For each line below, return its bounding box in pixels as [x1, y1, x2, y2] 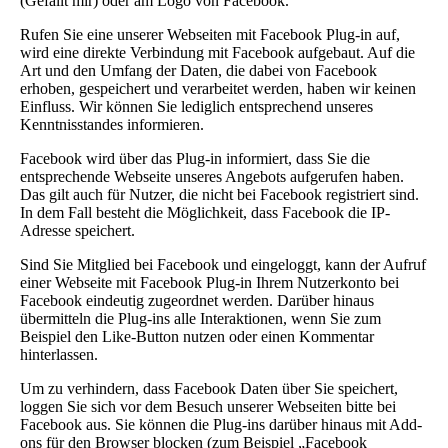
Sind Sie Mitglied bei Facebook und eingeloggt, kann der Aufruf [20, 255, 426, 273]
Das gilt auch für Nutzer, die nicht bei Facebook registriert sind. [20, 185, 419, 203]
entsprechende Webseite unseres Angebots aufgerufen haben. [20, 167, 404, 185]
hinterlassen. [20, 345, 98, 363]
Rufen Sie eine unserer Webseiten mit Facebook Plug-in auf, [20, 25, 400, 43]
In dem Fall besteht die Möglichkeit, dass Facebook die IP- [20, 203, 390, 221]
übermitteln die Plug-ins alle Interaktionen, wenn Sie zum [20, 309, 381, 327]
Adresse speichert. [20, 221, 135, 239]
